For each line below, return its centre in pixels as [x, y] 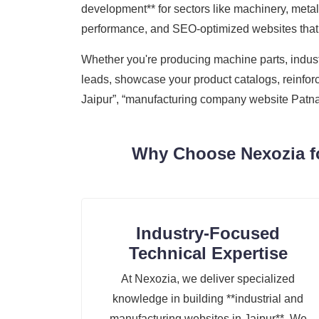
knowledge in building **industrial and [208, 299]
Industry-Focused [208, 234]
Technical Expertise [208, 253]
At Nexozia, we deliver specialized [208, 279]
